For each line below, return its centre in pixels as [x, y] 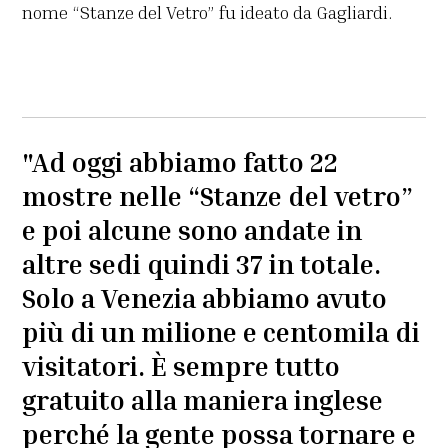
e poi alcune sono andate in [192, 230]
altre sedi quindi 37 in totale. [202, 264]
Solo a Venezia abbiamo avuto [205, 298]
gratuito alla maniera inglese [203, 400]
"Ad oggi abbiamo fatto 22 [180, 162]
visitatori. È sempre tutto [181, 366]
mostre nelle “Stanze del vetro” [218, 196]
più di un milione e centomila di [221, 332]
